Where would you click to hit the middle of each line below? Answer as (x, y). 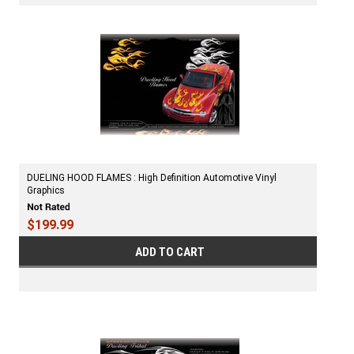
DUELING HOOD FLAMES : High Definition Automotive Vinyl (152, 178)
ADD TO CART (170, 252)
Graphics (46, 191)
